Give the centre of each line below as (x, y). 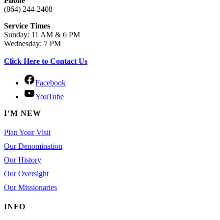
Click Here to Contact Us (46, 61)
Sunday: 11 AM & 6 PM (42, 35)
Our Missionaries (30, 188)
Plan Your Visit (27, 133)
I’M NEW (23, 113)
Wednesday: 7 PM (32, 44)
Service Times (27, 26)
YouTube (50, 97)
